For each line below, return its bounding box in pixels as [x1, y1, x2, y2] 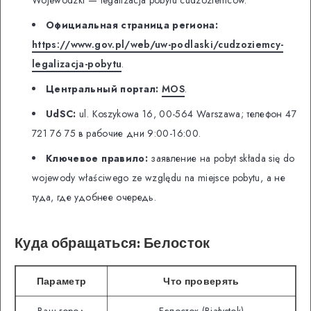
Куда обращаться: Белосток [15, 234, 210, 252]
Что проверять [163, 274, 239, 287]
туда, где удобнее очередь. [32, 190, 157, 204]
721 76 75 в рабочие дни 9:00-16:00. [32, 126, 201, 140]
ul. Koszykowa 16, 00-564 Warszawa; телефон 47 [76, 106, 296, 121]
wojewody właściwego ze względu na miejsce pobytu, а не [32, 170, 285, 185]
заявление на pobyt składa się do [147, 151, 295, 165]
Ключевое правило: [46, 151, 148, 165]
